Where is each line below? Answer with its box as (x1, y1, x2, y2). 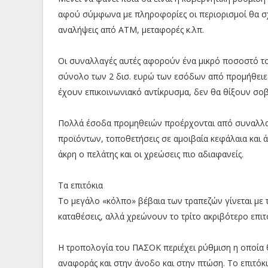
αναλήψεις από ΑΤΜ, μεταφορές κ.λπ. (58, 23, 204, 35)
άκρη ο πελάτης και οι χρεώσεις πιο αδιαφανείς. (58, 148, 243, 160)
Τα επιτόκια (58, 179, 103, 191)
